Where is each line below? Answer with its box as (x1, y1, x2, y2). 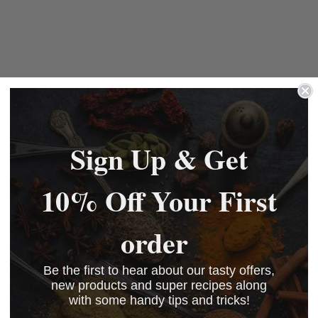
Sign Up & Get (70, 137, 248, 180)
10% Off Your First (41, 179, 277, 221)
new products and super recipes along (51, 278, 267, 292)
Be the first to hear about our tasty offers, (43, 263, 275, 278)
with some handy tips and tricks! (68, 292, 250, 307)
